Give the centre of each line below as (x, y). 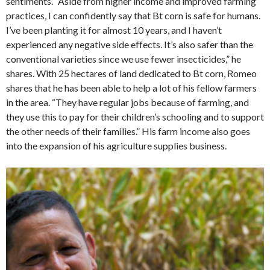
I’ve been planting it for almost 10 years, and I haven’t (114, 30)
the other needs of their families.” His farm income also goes (128, 131)
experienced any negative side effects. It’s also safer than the (130, 44)
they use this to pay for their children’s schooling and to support (135, 116)
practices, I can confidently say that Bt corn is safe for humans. (133, 15)
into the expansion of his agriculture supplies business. (116, 145)
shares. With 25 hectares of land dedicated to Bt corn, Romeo (131, 73)
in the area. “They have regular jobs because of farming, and (127, 102)
